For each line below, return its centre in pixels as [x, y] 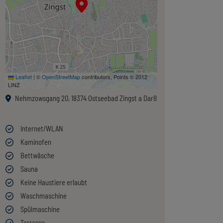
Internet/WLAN [42, 128]
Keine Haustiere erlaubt [54, 182]
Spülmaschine [40, 209]
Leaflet [23, 76]
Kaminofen [36, 142]
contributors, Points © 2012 [114, 76]
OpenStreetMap [61, 76]
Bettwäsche [38, 155]
